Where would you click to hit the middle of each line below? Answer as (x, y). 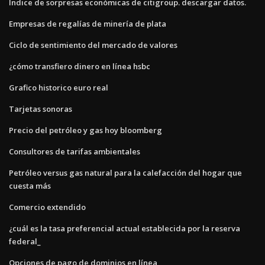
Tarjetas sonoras (41, 109)
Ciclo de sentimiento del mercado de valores (93, 45)
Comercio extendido (47, 207)
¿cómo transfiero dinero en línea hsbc (80, 66)
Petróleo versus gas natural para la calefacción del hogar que (125, 172)
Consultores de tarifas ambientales (75, 151)
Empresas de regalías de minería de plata (88, 23)
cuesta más (30, 185)
